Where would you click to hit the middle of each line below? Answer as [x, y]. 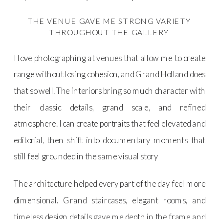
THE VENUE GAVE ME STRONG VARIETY [109, 21]
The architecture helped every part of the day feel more [110, 184]
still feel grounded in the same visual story [86, 156]
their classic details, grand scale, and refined [110, 107]
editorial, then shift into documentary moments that [110, 140]
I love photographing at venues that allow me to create [110, 58]
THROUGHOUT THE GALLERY [109, 32]
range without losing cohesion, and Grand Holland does [110, 74]
